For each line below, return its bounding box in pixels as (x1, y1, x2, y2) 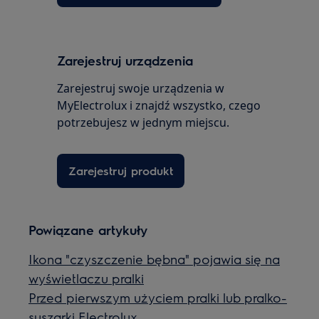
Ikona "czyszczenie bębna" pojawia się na (28, 251, 281, 267)
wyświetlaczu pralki (28, 270, 145, 286)
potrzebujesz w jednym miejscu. (57, 115, 230, 130)
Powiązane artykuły (28, 221, 148, 238)
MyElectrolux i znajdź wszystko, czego (57, 98, 261, 113)
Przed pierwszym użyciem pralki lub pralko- (28, 289, 288, 305)
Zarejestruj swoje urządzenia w (57, 80, 225, 96)
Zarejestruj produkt (68, 163, 174, 178)
